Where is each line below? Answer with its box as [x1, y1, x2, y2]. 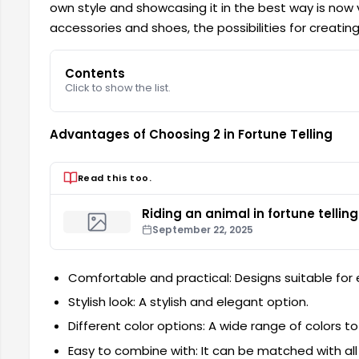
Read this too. [78, 171, 152, 184]
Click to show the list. [65, 80, 171, 96]
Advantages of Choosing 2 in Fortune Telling [50, 126, 333, 143]
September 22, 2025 [152, 222, 254, 236]
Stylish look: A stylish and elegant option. [67, 293, 309, 311]
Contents [65, 65, 126, 83]
